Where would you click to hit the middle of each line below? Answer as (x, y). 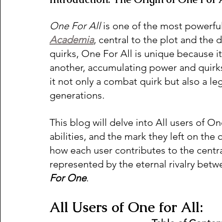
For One (68, 178)
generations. (77, 95)
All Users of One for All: (128, 207)
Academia (72, 40)
